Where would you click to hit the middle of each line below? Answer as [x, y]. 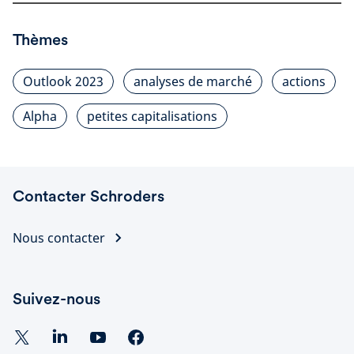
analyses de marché [193, 81]
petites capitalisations [152, 116]
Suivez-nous [56, 299]
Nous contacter [59, 238]
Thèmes [40, 40]
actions [304, 81]
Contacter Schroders [88, 196]
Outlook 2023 [63, 81]
